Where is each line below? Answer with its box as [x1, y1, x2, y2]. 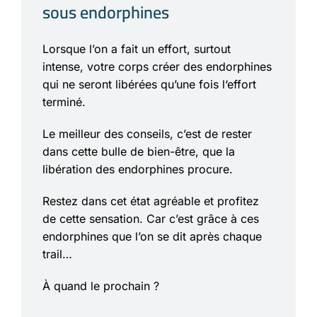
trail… [42, 246, 72, 261]
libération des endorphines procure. [42, 161, 233, 176]
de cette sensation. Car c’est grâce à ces [42, 211, 259, 226]
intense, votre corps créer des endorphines [42, 59, 272, 74]
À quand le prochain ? [42, 278, 159, 293]
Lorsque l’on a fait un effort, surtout [42, 41, 231, 56]
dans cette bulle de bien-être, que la [42, 144, 235, 158]
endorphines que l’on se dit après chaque [42, 229, 262, 243]
